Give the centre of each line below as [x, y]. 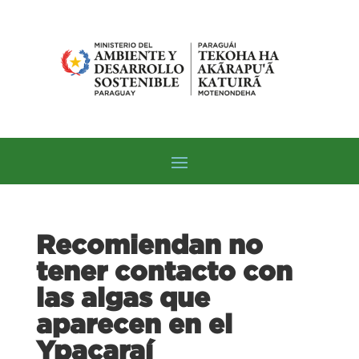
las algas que [123, 297]
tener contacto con [164, 270]
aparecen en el [134, 323]
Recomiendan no [149, 244]
